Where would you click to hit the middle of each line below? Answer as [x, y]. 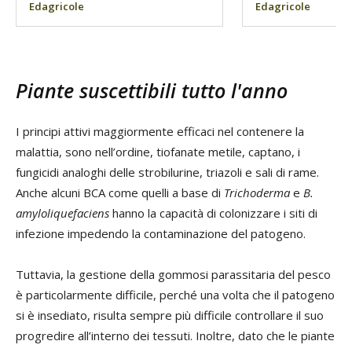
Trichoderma [257, 192]
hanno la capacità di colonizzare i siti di [213, 213]
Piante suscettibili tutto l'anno [152, 90]
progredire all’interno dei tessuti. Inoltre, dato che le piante [175, 335]
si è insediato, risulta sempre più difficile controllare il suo [170, 315]
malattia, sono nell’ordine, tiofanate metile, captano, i [158, 151]
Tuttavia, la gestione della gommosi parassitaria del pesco [173, 274]
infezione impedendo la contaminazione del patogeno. [161, 233]
